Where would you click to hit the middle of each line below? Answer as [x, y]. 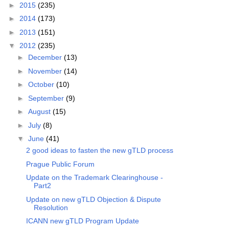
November [46, 71]
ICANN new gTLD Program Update [82, 221]
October [42, 85]
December [46, 58]
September [47, 98]
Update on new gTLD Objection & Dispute [93, 199]
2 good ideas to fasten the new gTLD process [99, 151]
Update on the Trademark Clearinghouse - [94, 178]
